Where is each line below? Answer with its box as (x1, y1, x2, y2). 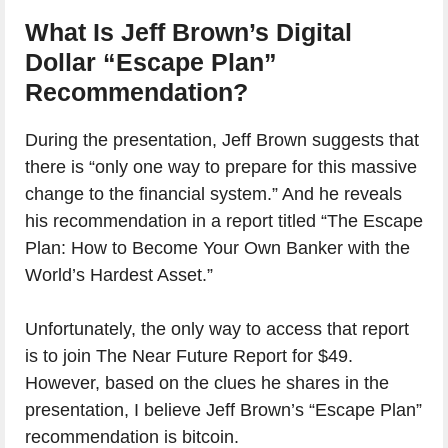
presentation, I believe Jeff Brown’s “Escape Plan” (25, 400, 422, 421)
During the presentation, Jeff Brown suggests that (25, 130, 419, 151)
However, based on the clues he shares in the (25, 373, 389, 394)
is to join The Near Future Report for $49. (25, 346, 353, 367)
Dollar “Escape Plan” (25, 48, 277, 77)
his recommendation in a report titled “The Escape (25, 211, 423, 232)
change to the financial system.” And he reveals (25, 184, 402, 205)
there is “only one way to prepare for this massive (25, 157, 417, 178)
